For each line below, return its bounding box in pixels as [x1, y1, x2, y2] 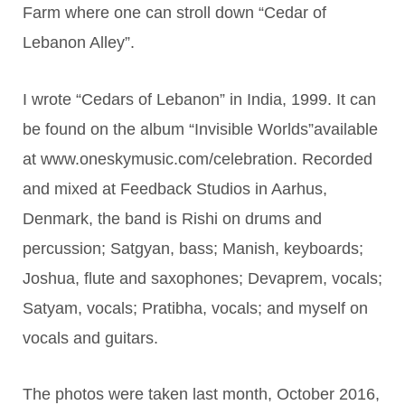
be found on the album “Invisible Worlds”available [23, 119, 378, 138]
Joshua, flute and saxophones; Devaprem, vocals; [23, 268, 382, 287]
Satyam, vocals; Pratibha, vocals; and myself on [23, 298, 368, 317]
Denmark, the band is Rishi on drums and [23, 209, 322, 228]
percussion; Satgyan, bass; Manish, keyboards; [23, 239, 363, 258]
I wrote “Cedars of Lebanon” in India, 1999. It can [23, 89, 376, 108]
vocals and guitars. [23, 328, 163, 347]
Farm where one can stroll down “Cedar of [23, 4, 326, 23]
